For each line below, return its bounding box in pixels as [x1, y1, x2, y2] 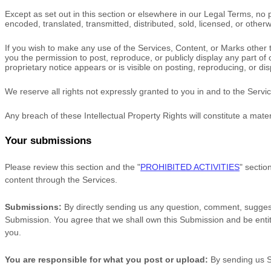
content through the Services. [5, 175, 117, 184]
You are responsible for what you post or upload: [5, 255, 208, 264]
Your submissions [5, 135, 91, 146]
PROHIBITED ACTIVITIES [140, 162, 240, 172]
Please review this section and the [5, 162, 137, 172]
